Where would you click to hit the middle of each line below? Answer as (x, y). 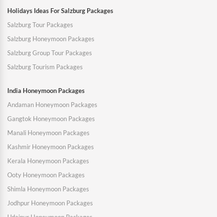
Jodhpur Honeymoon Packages (50, 203)
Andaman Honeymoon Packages (52, 105)
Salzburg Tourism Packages (45, 67)
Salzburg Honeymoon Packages (51, 39)
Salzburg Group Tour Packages (50, 53)
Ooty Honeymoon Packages (46, 175)
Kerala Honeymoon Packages (48, 161)
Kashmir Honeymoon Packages (51, 147)
